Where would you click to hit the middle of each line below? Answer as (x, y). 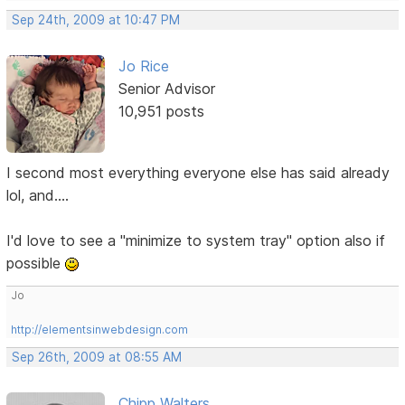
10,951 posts (161, 111)
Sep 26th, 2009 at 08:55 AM (97, 357)
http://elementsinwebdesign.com (100, 329)
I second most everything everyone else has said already (198, 172)
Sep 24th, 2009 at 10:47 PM (96, 19)
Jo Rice (143, 66)
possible (36, 263)
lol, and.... (38, 195)
